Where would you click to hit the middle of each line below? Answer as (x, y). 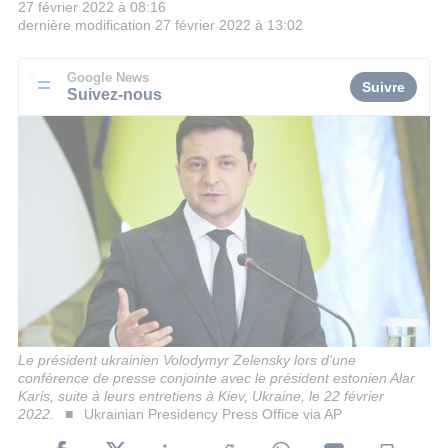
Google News (108, 77)
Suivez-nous (114, 93)
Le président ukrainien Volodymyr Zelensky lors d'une (187, 359)
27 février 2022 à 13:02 (229, 25)
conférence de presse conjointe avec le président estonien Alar (216, 377)
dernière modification (84, 25)
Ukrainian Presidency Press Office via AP (212, 413)
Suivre (383, 86)
